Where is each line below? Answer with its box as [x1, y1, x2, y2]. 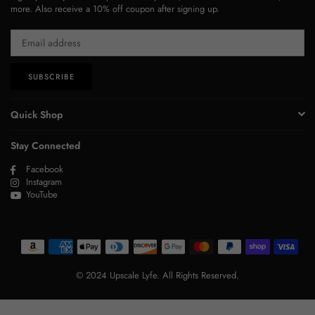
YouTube [26, 188, 58, 201]
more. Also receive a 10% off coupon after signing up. [11, 2, 219, 15]
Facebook [26, 162, 63, 176]
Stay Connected [11, 139, 80, 153]
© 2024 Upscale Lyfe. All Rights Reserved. [76, 269, 239, 282]
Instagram [26, 175, 62, 188]
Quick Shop [11, 108, 63, 122]
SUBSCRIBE [28, 70, 75, 82]
